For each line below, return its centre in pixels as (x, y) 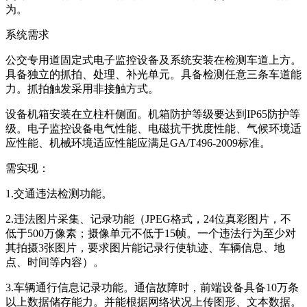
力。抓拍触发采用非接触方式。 (82, 88)
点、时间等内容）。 (55, 262)
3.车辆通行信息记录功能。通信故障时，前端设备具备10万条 (152, 287)
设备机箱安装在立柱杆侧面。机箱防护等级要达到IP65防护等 (153, 114)
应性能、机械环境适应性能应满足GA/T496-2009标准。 (138, 143)
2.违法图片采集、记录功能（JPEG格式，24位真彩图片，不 (148, 219)
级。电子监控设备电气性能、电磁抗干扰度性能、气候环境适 (153, 128)
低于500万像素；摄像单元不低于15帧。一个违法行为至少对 (151, 233)
